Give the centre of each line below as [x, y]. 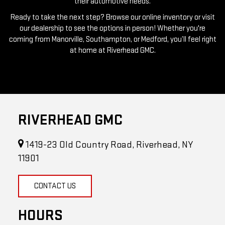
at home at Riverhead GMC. [113, 33]
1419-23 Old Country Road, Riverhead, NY [108, 128]
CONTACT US [55, 169]
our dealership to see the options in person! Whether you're [113, 11]
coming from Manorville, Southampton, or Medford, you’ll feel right [113, 22]
